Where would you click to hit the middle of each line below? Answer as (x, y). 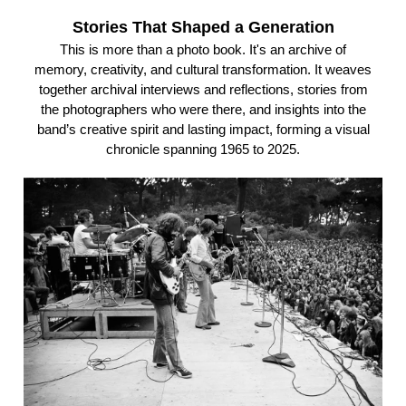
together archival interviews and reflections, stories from (203, 89)
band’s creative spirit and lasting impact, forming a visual (203, 129)
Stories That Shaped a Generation (203, 27)
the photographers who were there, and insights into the (203, 109)
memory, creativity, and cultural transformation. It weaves (203, 69)
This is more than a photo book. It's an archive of (203, 49)
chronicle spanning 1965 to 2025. (203, 149)
